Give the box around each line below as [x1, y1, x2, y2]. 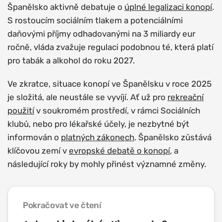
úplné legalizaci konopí [124, 2, 213, 12]
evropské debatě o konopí [69, 146, 170, 156]
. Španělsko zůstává [134, 132, 212, 142]
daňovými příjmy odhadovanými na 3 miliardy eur [7, 29, 196, 39]
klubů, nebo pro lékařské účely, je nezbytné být [7, 119, 190, 129]
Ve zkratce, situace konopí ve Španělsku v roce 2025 [7, 79, 212, 89]
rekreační [167, 92, 204, 102]
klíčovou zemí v [7, 146, 69, 156]
